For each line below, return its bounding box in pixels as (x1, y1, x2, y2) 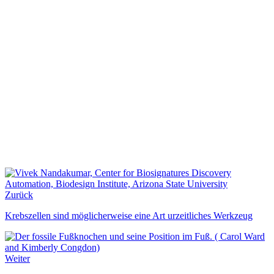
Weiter (5, 253, 30, 264)
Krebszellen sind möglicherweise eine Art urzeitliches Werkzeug (5, 210, 253, 221)
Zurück (5, 190, 33, 201)
